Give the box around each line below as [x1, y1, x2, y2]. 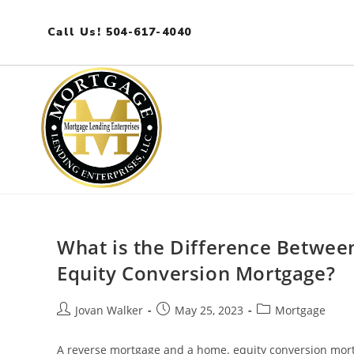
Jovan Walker [75, 303, 143, 318]
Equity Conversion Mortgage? [57, 260, 336, 286]
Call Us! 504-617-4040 [47, 24, 192, 40]
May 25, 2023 [175, 303, 243, 318]
